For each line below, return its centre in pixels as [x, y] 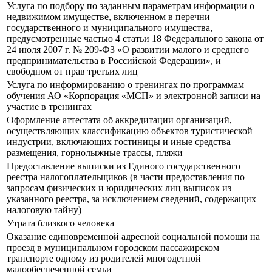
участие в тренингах [49, 107]
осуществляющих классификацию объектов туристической [130, 131]
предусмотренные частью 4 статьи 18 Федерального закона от [135, 39]
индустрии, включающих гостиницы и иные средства [119, 142]
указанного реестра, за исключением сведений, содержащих [131, 199]
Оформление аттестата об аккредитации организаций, [119, 120]
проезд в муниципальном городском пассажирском [113, 248]
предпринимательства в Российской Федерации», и [114, 61]
